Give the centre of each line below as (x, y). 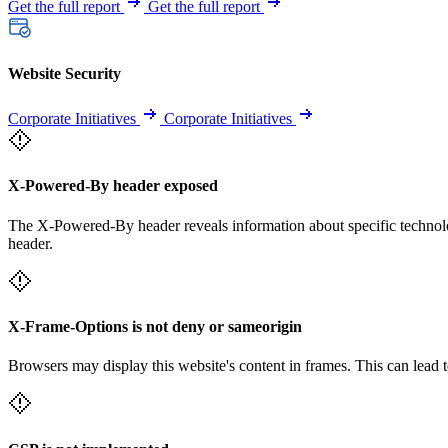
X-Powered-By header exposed (113, 186)
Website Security (64, 73)
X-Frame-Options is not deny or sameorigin (155, 326)
